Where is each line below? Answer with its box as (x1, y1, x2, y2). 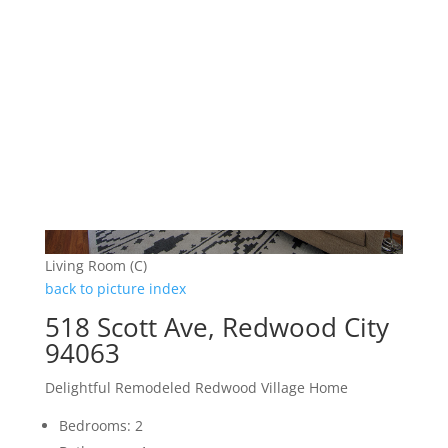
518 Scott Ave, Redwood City (44, 309, 389, 346)
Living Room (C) (44, 256, 147, 276)
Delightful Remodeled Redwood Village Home (44, 378, 348, 398)
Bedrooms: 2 (58, 416, 143, 436)
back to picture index (44, 279, 186, 299)
